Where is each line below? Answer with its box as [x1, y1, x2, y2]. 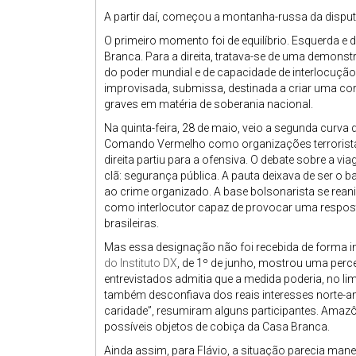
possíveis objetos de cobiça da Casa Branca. [104, 320, 330, 333]
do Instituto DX [104, 257, 177, 269]
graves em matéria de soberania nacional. [104, 98, 313, 110]
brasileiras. [104, 217, 159, 230]
